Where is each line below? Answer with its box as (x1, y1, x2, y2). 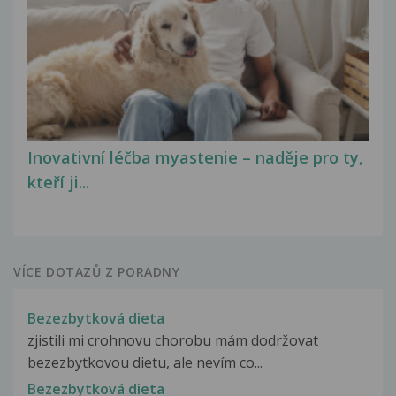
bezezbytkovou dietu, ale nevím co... (27, 352, 263, 372)
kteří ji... (27, 171, 89, 194)
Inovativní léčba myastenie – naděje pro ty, (27, 147, 363, 169)
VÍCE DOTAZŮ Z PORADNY (13, 263, 180, 280)
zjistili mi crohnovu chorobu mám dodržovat (27, 330, 318, 350)
